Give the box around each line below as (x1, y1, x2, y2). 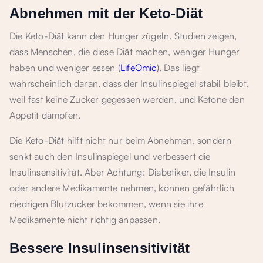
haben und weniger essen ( (9, 62, 120, 73)
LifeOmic (120, 62, 157, 73)
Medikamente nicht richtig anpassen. (9, 214, 160, 225)
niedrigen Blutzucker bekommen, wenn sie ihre (9, 198, 203, 210)
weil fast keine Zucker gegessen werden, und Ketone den (9, 93, 245, 105)
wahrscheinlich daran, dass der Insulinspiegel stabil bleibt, (9, 77, 249, 89)
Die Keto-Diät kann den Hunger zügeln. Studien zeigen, (9, 30, 237, 42)
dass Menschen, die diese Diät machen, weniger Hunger (9, 46, 240, 58)
